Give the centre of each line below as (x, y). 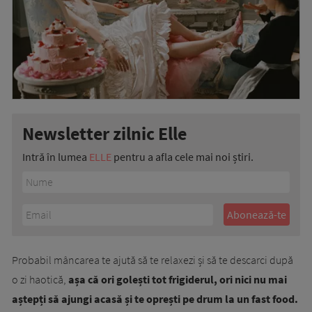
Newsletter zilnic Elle (104, 134)
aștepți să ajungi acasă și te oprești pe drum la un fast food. (155, 299)
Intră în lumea (56, 157)
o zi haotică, (40, 280)
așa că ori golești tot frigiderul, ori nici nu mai (178, 280)
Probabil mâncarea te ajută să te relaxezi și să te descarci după (153, 260)
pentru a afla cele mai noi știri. (182, 157)
